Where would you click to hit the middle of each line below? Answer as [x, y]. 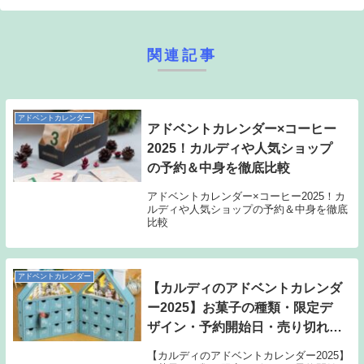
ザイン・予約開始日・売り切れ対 [244, 327]
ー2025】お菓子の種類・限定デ [239, 308]
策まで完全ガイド [199, 347]
